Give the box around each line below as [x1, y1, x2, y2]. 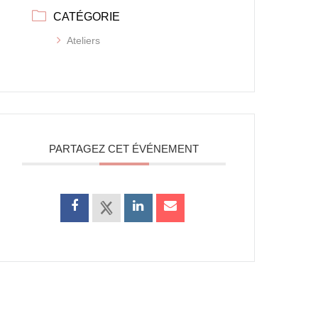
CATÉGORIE [53, 10, 121, 23]
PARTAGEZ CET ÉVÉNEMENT [49, 142, 199, 155]
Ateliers [67, 34, 101, 46]
